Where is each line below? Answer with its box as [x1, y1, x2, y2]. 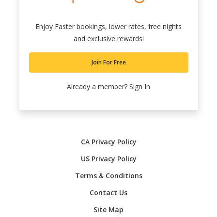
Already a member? [67, 81, 129, 91]
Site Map [93, 204, 124, 214]
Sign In [129, 81, 150, 91]
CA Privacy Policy [80, 137, 137, 146]
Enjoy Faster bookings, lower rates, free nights [35, 21, 182, 31]
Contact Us [90, 187, 127, 197]
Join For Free [91, 58, 126, 67]
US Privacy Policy [80, 154, 137, 163]
